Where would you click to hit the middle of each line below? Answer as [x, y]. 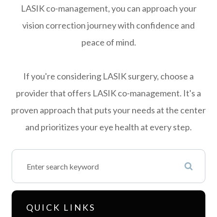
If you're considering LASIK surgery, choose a [108, 76]
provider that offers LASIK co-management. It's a [108, 93]
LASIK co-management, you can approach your [108, 8]
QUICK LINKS [61, 208]
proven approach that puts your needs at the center [108, 110]
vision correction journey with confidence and [108, 25]
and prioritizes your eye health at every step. [108, 127]
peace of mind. [108, 42]
